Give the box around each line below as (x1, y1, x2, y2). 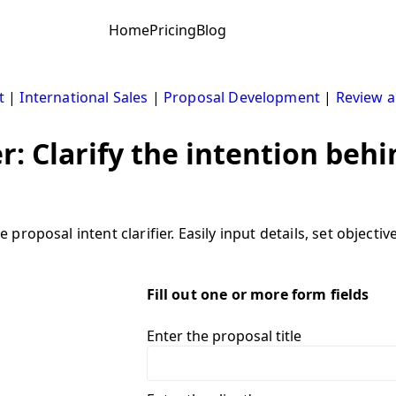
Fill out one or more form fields (146, 284, 369, 304)
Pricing (149, 20, 197, 41)
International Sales (19, 87, 148, 107)
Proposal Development (163, 87, 321, 107)
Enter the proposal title (146, 325, 301, 346)
